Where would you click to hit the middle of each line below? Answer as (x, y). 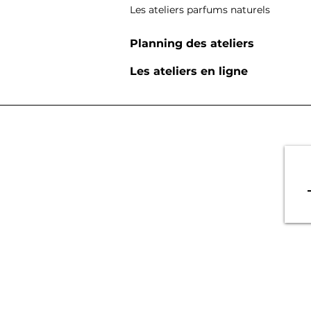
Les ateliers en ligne (189, 71)
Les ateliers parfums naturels (200, 10)
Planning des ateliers (192, 43)
